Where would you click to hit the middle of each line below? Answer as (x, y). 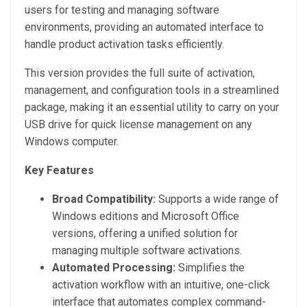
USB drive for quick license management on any (138, 124)
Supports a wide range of (217, 199)
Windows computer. (72, 142)
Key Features (59, 170)
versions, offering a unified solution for (145, 233)
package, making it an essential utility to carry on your (152, 107)
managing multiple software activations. (147, 250)
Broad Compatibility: (104, 199)
